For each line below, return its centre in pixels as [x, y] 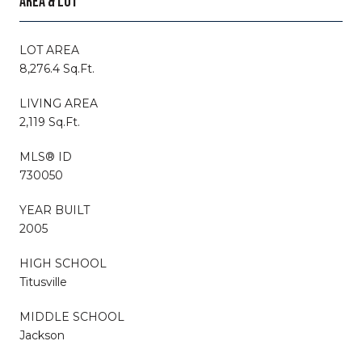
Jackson [42, 335]
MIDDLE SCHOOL [72, 316]
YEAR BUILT [55, 210]
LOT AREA [49, 50]
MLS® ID [46, 156]
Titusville [43, 282]
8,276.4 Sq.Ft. [57, 68]
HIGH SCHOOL [63, 263]
